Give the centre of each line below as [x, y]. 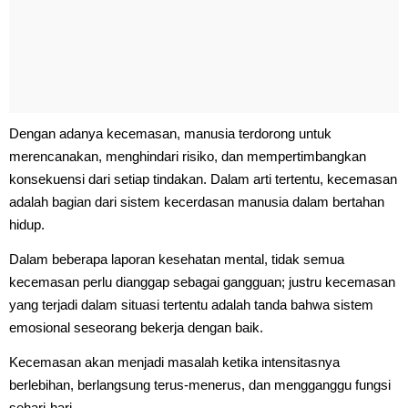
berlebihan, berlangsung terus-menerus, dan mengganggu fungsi [200, 384]
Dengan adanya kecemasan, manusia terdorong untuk [170, 133]
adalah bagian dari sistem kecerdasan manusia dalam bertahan [197, 201]
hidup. [27, 224]
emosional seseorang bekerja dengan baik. [136, 327]
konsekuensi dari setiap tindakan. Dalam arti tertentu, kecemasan [203, 178]
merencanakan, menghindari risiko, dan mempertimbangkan [188, 156]
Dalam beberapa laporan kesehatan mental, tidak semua [177, 259]
